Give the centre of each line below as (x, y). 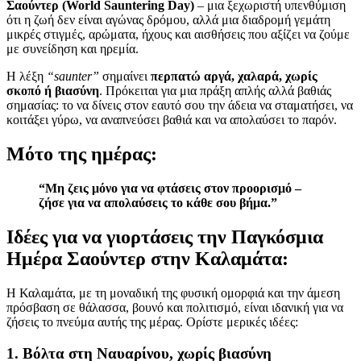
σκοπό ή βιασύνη (53, 91)
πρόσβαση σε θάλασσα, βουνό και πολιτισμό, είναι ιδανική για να (175, 307)
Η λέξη (27, 77)
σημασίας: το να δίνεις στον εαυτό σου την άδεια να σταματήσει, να (180, 106)
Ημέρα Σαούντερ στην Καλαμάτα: (147, 258)
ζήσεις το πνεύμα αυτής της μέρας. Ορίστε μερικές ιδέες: (152, 322)
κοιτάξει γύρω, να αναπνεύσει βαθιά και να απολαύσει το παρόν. (172, 120)
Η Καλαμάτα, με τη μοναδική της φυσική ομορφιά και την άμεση (173, 293)
